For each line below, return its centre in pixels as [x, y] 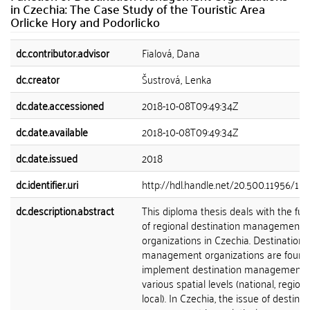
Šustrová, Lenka [177, 79]
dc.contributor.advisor [63, 53]
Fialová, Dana [171, 53]
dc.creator [38, 79]
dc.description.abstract [65, 210]
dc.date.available [52, 131]
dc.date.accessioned [60, 105]
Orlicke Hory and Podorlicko [85, 22]
